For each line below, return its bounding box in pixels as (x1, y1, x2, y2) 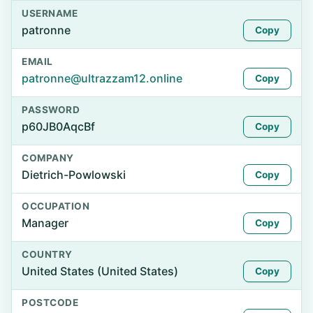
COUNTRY (22, 249, 73, 260)
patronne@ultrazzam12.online (22, 71, 182, 85)
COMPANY (22, 152, 74, 163)
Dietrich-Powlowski (22, 168, 126, 182)
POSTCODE (22, 297, 79, 308)
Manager (22, 216, 68, 230)
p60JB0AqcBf (22, 119, 95, 133)
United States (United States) (22, 264, 178, 278)
